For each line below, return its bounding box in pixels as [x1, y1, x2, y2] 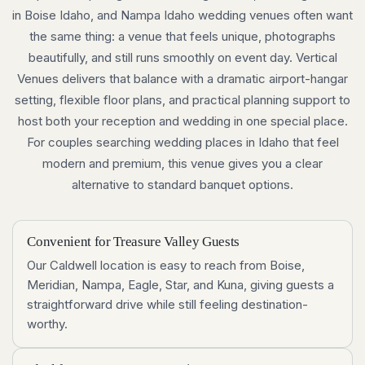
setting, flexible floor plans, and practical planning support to [15, 92, 350, 108]
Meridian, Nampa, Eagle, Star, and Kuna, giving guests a [27, 276, 335, 292]
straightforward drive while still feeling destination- [27, 296, 309, 312]
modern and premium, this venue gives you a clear [42, 156, 323, 172]
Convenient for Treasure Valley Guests [27, 233, 240, 249]
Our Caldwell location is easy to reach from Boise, [27, 257, 306, 273]
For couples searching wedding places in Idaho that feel [26, 134, 339, 151]
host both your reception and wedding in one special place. [17, 113, 348, 130]
